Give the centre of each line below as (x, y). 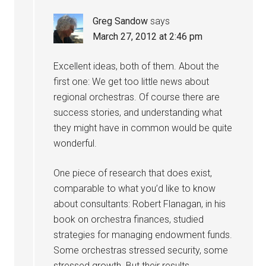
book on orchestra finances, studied (129, 219)
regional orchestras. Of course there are (137, 97)
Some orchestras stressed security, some (141, 250)
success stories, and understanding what (138, 113)
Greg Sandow (121, 21)
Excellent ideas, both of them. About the (137, 66)
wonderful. (75, 143)
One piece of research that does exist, (133, 173)
